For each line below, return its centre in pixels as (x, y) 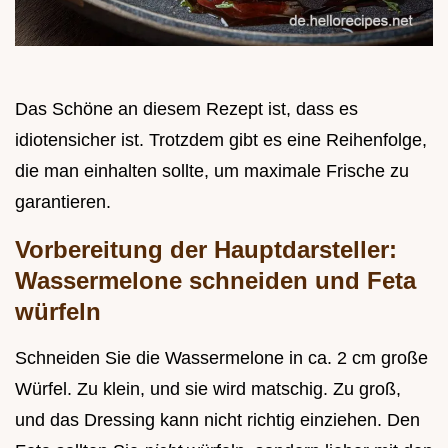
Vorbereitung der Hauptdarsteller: (206, 250)
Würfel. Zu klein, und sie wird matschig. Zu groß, (208, 389)
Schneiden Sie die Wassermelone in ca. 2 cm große (221, 358)
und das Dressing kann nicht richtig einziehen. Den (217, 420)
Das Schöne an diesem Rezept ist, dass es (186, 109)
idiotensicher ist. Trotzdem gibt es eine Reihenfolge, (221, 140)
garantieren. (63, 202)
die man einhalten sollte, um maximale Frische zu (212, 171)
